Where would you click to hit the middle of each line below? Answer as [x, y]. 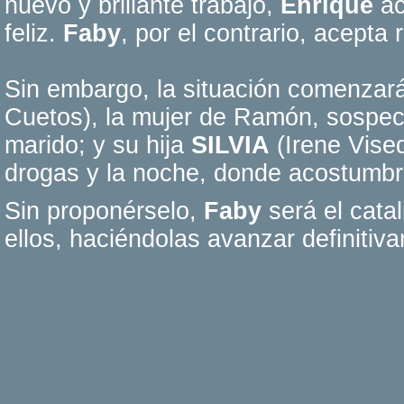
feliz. [34, 33]
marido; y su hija [98, 145]
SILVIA [230, 145]
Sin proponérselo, [101, 211]
